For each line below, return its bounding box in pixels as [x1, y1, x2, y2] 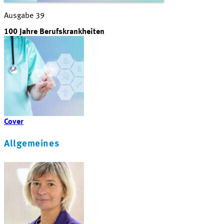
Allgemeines [4, 138, 59, 149]
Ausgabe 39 [4, 11, 44, 20]
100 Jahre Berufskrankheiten [4, 27, 104, 36]
